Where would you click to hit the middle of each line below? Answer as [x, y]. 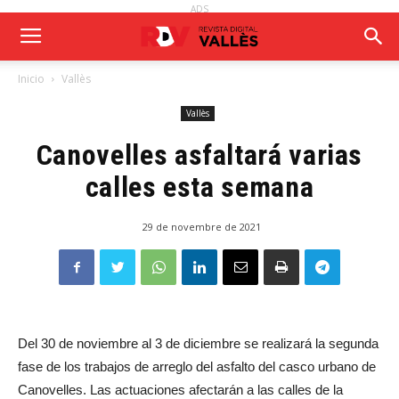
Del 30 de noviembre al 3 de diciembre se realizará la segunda [198, 343]
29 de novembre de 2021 [201, 227]
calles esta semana [199, 187]
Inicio [31, 79]
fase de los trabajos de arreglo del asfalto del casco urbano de [197, 366]
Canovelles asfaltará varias [199, 155]
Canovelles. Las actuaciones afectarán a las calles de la [180, 390]
